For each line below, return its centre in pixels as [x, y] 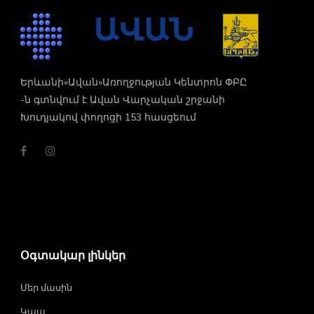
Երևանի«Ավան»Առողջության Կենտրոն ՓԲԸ [134, 83]
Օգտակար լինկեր [73, 256]
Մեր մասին [46, 288]
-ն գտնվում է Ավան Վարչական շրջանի [123, 100]
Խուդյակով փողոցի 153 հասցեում [108, 118]
